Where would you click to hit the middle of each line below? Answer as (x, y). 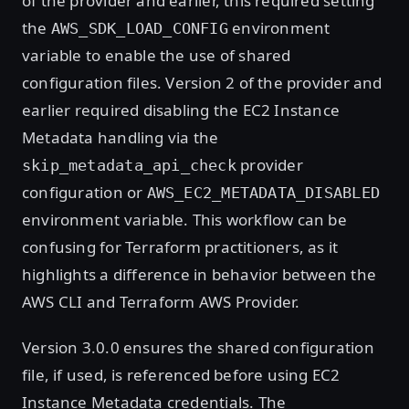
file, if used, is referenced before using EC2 (181, 374)
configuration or (84, 192)
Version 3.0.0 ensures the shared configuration (198, 347)
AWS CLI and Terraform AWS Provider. (161, 301)
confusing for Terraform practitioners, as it (180, 246)
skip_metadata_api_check (129, 165)
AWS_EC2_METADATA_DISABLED (263, 192)
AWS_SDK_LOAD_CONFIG (139, 28)
